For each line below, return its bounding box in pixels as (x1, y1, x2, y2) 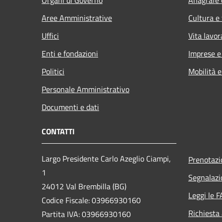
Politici (42, 65, 64, 78)
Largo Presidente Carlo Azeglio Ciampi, (42, 153, 171, 165)
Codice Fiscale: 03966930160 (42, 194, 141, 207)
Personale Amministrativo (42, 83, 129, 96)
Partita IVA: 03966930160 (42, 208, 131, 221)
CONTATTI (42, 125, 75, 138)
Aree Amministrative (42, 12, 112, 24)
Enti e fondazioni (42, 48, 98, 60)
